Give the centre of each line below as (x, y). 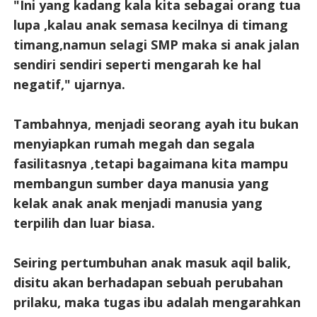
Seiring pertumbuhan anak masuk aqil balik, (152, 262)
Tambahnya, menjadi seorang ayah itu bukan (156, 123)
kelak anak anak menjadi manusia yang (138, 203)
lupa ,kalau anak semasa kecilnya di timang (150, 24)
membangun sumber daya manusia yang (141, 183)
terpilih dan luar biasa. (84, 223)
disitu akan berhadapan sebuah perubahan (148, 282)
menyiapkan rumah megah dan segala (134, 143)
